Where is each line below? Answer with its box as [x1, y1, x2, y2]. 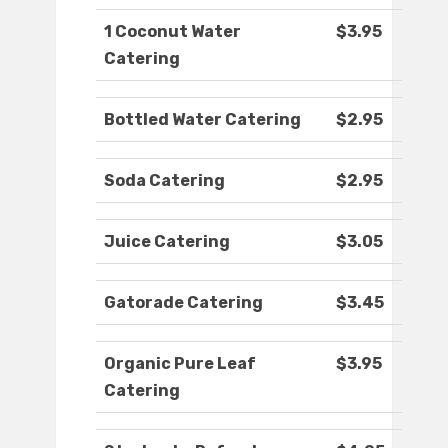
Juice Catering [104, 232, 230, 252]
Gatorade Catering [104, 293, 263, 313]
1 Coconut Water [104, 22, 241, 42]
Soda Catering [104, 171, 225, 191]
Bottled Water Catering [104, 110, 301, 130]
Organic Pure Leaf [104, 354, 256, 374]
